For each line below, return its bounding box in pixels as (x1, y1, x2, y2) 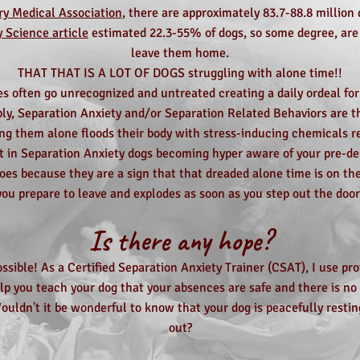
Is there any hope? (88, 223, 272, 259)
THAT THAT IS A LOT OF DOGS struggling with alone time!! (18, 65, 342, 81)
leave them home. (131, 45, 229, 61)
